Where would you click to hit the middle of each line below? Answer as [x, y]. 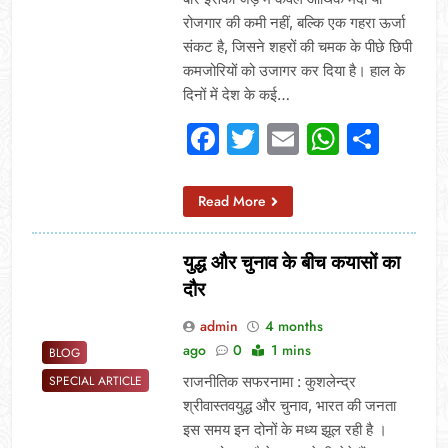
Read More [231, 200]
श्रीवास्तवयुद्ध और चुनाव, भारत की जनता [289, 405]
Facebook [293, 138]
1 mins [290, 349]
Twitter [310, 138]
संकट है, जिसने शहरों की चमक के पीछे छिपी [297, 46]
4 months [293, 325]
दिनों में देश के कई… [236, 94]
